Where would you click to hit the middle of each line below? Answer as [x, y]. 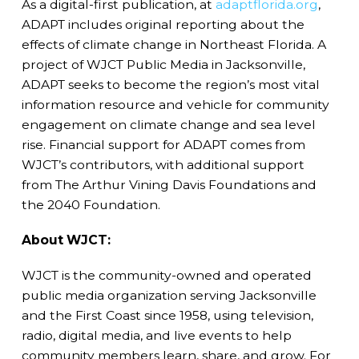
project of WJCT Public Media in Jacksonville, [163, 64]
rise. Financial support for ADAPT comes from [163, 144]
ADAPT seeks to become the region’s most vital [170, 84]
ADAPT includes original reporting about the [163, 24]
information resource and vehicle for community [175, 104]
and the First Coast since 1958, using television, [167, 315]
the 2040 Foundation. [91, 204]
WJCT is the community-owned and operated [166, 275]
